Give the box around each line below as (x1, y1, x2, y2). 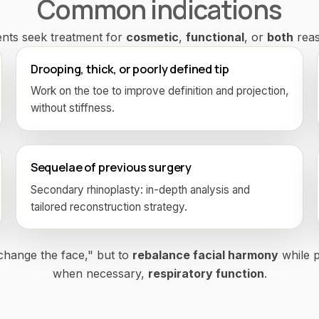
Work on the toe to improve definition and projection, (30, 84, 288, 98)
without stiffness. (30, 101, 115, 115)
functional (186, 29, 244, 44)
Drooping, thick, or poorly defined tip (30, 61, 229, 77)
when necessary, (52, 266, 148, 281)
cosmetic (126, 29, 179, 44)
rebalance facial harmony (132, 247, 278, 262)
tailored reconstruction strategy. (30, 199, 187, 214)
